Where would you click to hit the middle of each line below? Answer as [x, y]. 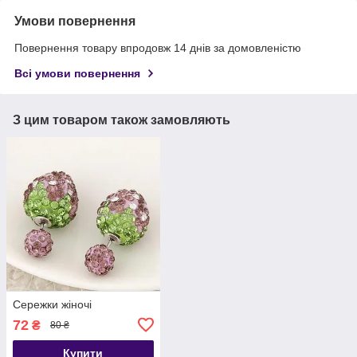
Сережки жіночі [52, 304]
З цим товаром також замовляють [122, 120]
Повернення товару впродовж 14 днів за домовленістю [158, 48]
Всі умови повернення [77, 74]
